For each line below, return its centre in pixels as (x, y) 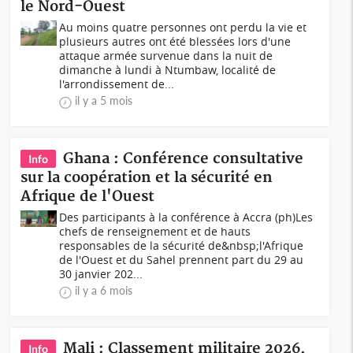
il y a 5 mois (104, 100)
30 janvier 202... (101, 274)
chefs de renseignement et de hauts (155, 231)
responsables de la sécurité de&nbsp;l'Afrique (182, 245)
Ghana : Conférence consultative (184, 159)
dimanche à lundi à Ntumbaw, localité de (168, 70)
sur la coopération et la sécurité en (147, 178)
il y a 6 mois (104, 290)
